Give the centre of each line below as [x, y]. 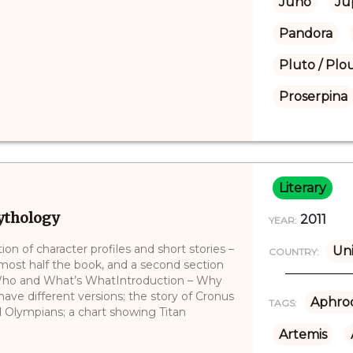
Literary [302, 188]
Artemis [303, 334]
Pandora [305, 33]
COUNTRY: [294, 251]
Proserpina [313, 96]
